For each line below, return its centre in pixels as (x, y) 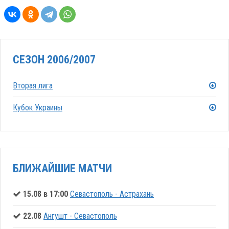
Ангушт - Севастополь (80, 216)
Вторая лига (33, 85)
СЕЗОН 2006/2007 (54, 60)
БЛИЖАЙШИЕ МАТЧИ (62, 168)
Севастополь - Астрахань (112, 194)
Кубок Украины (38, 107)
